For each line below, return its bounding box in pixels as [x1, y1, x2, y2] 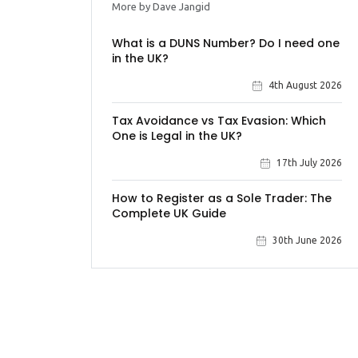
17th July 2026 [276, 157, 342, 168]
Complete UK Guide [112, 205, 226, 221]
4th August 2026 [268, 80, 342, 90]
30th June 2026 [272, 235, 342, 245]
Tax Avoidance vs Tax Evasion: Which [112, 113, 326, 129]
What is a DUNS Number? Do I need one [112, 35, 340, 51]
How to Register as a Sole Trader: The [112, 190, 332, 206]
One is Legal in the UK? [112, 128, 242, 144]
